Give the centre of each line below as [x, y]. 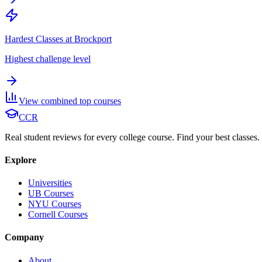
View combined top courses [70, 101]
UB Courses [51, 194]
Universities [50, 183]
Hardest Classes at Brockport [58, 39]
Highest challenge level [48, 58]
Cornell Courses [58, 215]
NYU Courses [55, 204]
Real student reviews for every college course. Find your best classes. [132, 137]
